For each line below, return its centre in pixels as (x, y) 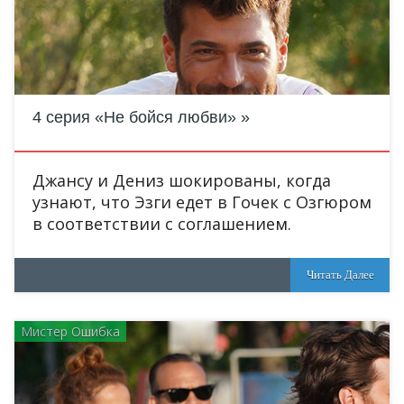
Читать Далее (340, 275)
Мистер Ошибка (70, 331)
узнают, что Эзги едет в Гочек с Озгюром (202, 202)
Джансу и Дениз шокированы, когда (182, 180)
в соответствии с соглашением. (162, 224)
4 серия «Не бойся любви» (134, 117)
